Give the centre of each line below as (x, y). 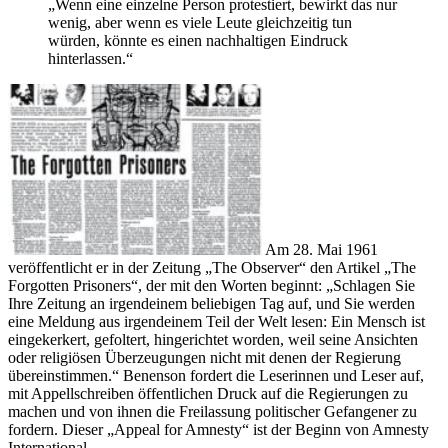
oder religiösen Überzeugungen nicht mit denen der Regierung (204, 358)
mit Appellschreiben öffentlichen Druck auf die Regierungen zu (208, 394)
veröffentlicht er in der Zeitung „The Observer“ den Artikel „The (212, 268)
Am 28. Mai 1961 (321, 250)
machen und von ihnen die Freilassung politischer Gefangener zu (212, 412)
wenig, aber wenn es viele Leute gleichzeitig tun (200, 23)
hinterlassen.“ (90, 59)
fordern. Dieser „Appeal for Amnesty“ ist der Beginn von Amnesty (218, 430)
